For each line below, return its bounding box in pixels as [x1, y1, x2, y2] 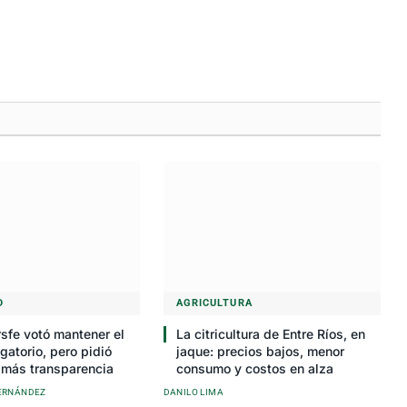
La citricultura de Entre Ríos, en [175, 325, 365, 342]
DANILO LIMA [163, 386, 224, 397]
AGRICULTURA [175, 296, 253, 309]
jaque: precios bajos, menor [175, 342, 344, 359]
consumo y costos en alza [175, 360, 333, 376]
